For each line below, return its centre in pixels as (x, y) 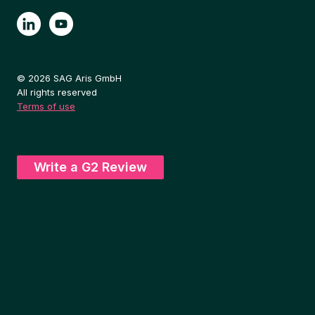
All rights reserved (57, 92)
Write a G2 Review (90, 167)
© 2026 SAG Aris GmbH (69, 78)
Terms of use (46, 107)
